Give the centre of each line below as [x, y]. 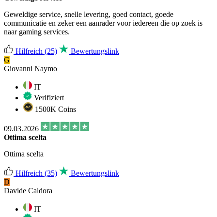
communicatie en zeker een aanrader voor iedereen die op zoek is [103, 23]
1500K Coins [54, 109]
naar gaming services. [37, 31]
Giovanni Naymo [31, 68]
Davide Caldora [28, 190]
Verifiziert [48, 97]
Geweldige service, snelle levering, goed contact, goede [89, 14]
